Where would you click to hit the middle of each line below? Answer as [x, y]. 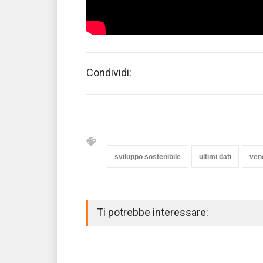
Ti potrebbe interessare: [153, 213]
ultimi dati [215, 157]
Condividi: [109, 73]
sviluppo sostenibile [148, 157]
